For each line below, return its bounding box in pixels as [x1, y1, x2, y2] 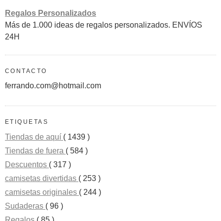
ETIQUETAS [5, 118, 49, 126]
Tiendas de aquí [5, 132, 63, 141]
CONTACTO [5, 67, 47, 74]
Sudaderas [5, 201, 45, 210]
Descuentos [5, 160, 49, 169]
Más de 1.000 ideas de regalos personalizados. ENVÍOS [5, 20, 202, 29]
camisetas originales [5, 187, 79, 196]
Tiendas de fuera [5, 146, 66, 155]
